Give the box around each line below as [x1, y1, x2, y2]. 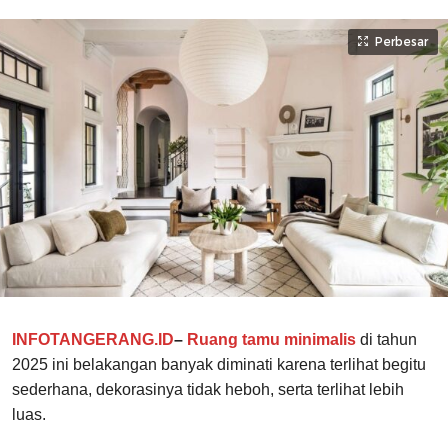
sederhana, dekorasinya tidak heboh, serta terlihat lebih [12, 381, 404, 399]
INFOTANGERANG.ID [12, 331, 174, 349]
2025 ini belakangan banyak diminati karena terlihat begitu [12, 356, 426, 374]
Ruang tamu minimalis [187, 331, 356, 349]
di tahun [356, 331, 417, 349]
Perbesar [375, 34, 428, 50]
